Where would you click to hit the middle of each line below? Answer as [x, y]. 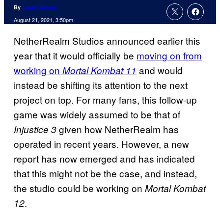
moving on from [169, 55]
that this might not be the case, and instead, [105, 173]
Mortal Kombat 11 [99, 70]
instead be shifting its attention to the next [101, 85]
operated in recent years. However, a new [101, 144]
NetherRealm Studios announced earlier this [107, 41]
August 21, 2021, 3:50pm [43, 20]
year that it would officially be [75, 55]
